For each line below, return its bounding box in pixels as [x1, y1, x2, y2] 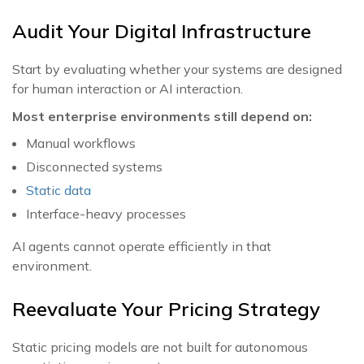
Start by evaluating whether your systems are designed [12, 61, 342, 77]
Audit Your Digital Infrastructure [12, 19, 311, 43]
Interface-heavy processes [26, 206, 186, 222]
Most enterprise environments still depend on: [12, 108, 312, 124]
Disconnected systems [26, 158, 162, 175]
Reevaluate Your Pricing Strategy [12, 297, 320, 321]
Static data [26, 182, 91, 198]
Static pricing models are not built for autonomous [12, 339, 308, 355]
